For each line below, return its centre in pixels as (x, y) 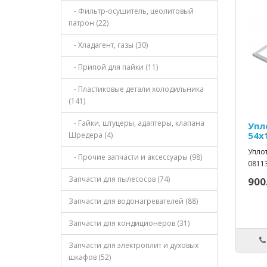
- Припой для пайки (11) (113, 67)
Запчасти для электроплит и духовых (133, 246)
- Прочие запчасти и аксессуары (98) (135, 157)
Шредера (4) (91, 135)
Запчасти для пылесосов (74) (119, 179)
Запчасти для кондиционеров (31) (129, 223)
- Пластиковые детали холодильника (136, 89)
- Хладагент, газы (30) (108, 45)
